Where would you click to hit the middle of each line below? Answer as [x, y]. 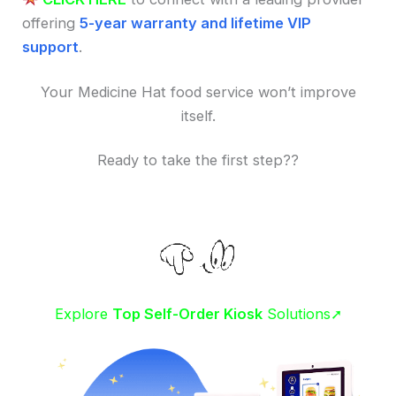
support [51, 47]
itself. [198, 115]
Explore [83, 313]
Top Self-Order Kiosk [187, 313]
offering [51, 23]
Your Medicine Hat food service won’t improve [198, 91]
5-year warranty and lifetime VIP [196, 23]
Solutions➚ [302, 313]
